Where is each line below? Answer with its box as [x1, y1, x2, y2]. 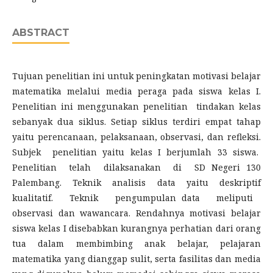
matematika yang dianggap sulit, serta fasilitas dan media [12, 252, 261, 264]
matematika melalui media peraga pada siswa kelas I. [12, 85, 261, 97]
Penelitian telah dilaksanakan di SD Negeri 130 [12, 161, 261, 173]
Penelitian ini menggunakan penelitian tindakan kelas [12, 100, 261, 112]
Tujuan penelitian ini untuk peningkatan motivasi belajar [12, 69, 261, 82]
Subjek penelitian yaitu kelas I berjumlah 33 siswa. [12, 146, 261, 158]
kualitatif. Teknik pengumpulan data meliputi [12, 191, 261, 204]
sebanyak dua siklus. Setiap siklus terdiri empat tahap [12, 115, 261, 127]
